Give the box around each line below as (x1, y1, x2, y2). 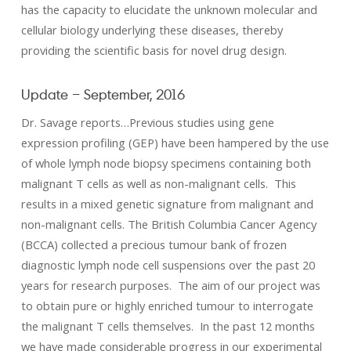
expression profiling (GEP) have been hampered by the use (20, 135, 329, 150)
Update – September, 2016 (20, 85, 185, 103)
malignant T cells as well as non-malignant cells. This (20, 175, 296, 191)
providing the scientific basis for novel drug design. (20, 42, 287, 58)
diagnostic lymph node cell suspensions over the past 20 (20, 257, 315, 273)
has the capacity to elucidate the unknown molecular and (20, 2, 317, 17)
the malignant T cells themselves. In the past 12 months (20, 318, 315, 334)
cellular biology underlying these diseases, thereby (20, 22, 283, 38)
